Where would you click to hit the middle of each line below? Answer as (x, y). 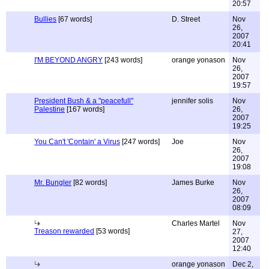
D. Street (186, 19)
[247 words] (140, 142)
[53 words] (112, 231)
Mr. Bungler (53, 183)
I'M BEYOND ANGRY (68, 60)
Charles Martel (196, 223)
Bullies (45, 19)
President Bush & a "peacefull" (84, 101)
